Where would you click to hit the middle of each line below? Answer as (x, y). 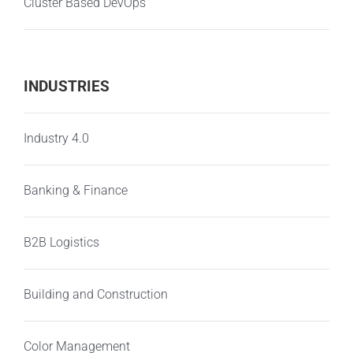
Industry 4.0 (56, 139)
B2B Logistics (61, 243)
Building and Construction (95, 295)
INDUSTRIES (66, 87)
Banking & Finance (75, 191)
